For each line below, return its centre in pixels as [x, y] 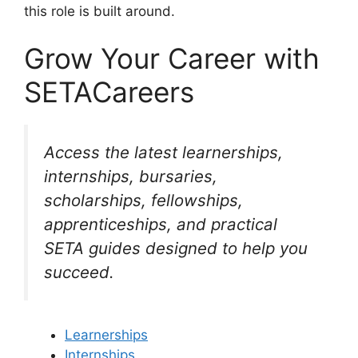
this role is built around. [99, 11]
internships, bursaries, [131, 177]
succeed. [79, 272]
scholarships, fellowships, [143, 201]
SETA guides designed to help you [176, 249]
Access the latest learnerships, [163, 153]
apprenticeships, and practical [161, 225]
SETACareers [109, 92]
